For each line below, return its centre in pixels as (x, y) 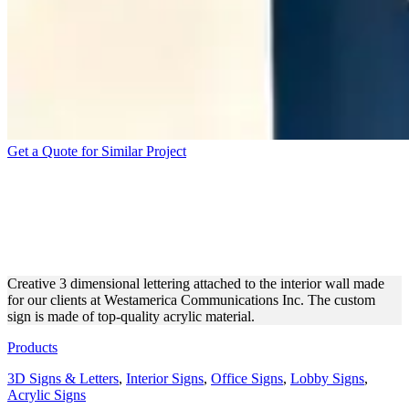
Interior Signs (165, 378)
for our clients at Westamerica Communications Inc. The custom (191, 299)
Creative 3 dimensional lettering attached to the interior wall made (196, 283)
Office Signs (247, 378)
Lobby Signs (327, 378)
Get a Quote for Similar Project (97, 151)
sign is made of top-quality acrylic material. (131, 316)
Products (32, 347)
